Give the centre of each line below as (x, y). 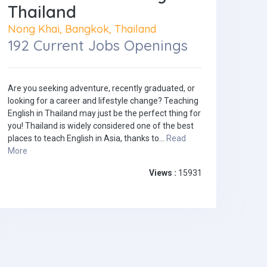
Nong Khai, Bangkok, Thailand (82, 29)
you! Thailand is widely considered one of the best (101, 126)
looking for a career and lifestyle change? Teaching (103, 101)
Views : (163, 173)
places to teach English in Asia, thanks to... (87, 139)
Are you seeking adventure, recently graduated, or (101, 89)
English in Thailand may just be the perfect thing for (104, 114)
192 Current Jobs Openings (98, 46)
